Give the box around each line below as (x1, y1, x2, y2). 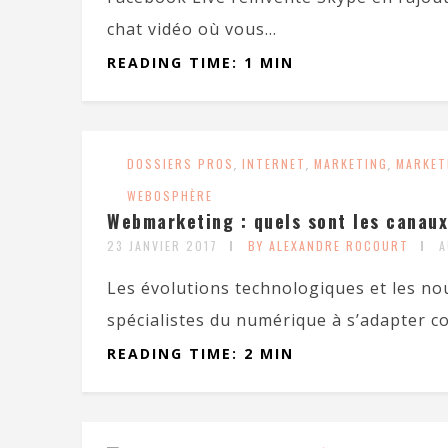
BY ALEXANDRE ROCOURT (248, 237, 409, 254)
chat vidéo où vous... (107, 18, 277, 40)
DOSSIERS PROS (127, 155, 234, 172)
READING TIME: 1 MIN (107, 53, 294, 72)
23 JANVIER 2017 (107, 237, 218, 254)
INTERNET (242, 155, 306, 172)
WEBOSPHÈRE (127, 187, 213, 204)
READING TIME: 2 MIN (107, 344, 294, 363)
